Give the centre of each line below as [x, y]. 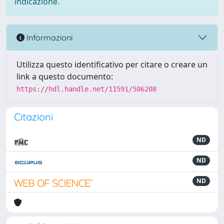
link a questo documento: [65, 76]
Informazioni [48, 37]
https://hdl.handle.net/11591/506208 [86, 89]
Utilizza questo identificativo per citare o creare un [112, 64]
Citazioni [33, 117]
